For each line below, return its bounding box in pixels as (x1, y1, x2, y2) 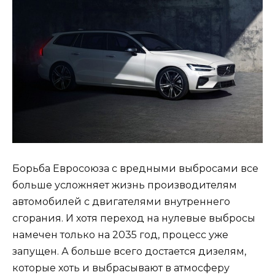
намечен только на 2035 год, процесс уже (12, 228, 228, 241)
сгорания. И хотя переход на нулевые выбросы (12, 212, 255, 224)
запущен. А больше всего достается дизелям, (12, 245, 246, 257)
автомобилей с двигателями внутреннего (12, 195, 230, 207)
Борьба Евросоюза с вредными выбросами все (12, 162, 258, 174)
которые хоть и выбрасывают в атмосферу (12, 261, 230, 274)
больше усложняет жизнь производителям (12, 179, 237, 191)
